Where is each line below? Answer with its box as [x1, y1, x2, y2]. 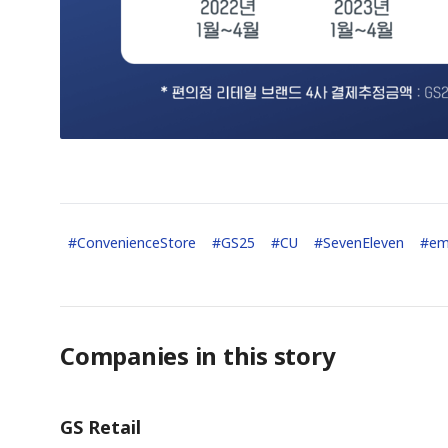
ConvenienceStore [77, 232, 196, 252]
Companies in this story [60, 338, 336, 372]
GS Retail [60, 414, 141, 439]
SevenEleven [323, 232, 404, 252]
